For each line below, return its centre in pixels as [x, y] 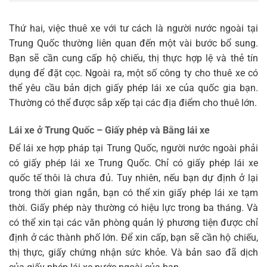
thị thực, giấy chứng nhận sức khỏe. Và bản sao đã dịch [133, 253]
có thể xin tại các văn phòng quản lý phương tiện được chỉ [133, 223]
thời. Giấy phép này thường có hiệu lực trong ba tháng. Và [133, 208]
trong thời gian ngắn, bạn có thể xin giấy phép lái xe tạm [133, 193]
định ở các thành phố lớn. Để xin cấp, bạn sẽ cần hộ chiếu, [133, 238]
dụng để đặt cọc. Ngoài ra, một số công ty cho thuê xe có [133, 73]
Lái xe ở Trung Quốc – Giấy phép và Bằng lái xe [109, 131]
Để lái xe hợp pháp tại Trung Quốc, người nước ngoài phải [133, 148]
